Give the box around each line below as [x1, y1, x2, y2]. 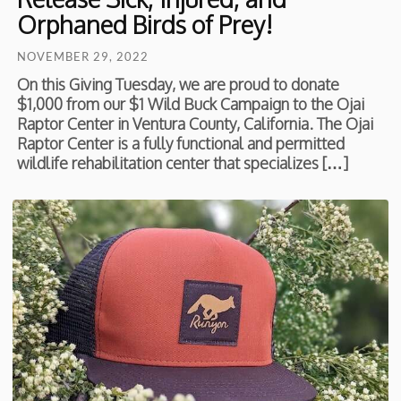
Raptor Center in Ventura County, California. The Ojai [17, 114, 374, 134]
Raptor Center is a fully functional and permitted [17, 133, 346, 154]
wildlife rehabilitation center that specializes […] [17, 153, 349, 174]
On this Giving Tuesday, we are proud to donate [17, 74, 340, 95]
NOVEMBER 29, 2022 [17, 49, 149, 64]
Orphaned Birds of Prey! [17, 9, 274, 40]
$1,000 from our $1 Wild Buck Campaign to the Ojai [17, 94, 365, 115]
